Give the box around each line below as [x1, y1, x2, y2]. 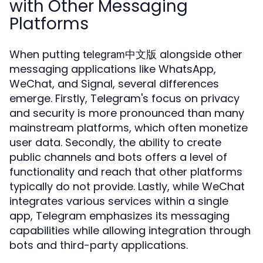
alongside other [157, 47, 242, 62]
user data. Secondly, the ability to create [9, 135, 221, 150]
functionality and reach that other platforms [9, 164, 242, 179]
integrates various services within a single [9, 194, 228, 208]
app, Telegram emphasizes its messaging [9, 208, 230, 223]
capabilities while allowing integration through [9, 223, 251, 238]
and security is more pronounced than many [9, 106, 244, 120]
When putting [9, 47, 83, 62]
